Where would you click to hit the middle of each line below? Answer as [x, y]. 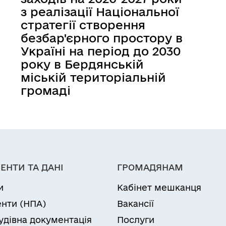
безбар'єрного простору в [102, 38]
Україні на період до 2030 [101, 51]
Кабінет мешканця [159, 187]
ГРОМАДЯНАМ [150, 167]
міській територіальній [94, 77]
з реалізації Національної [100, 12]
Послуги [136, 220]
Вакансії [135, 204]
